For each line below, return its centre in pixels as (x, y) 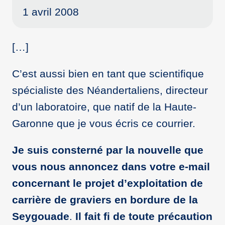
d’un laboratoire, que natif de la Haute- (104, 106)
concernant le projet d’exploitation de (107, 183)
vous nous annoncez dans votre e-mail (111, 166)
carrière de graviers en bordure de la (105, 199)
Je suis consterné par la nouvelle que (108, 150)
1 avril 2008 (50, 12)
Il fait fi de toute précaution (144, 216)
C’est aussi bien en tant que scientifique (108, 73)
